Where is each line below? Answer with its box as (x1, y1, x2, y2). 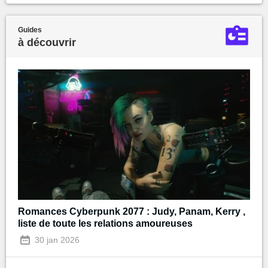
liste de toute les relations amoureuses (18, 218, 193, 229)
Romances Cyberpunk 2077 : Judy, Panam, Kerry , (18, 206, 245, 217)
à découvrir (18, 36, 76, 48)
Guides (18, 25, 42, 34)
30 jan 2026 (32, 235, 80, 245)
